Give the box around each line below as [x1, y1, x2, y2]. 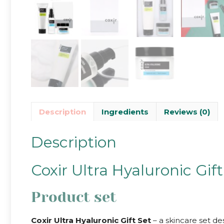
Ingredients [101, 106, 148, 116]
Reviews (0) [164, 106, 210, 116]
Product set [31, 188, 116, 205]
